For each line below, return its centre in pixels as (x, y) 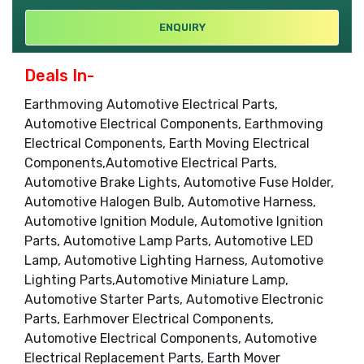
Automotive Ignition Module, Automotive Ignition (174, 222)
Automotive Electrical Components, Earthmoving (174, 124)
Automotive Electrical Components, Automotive (171, 339)
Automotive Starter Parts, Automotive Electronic (174, 300)
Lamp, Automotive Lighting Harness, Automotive (174, 261)
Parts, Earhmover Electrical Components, (149, 319)
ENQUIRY (182, 28)
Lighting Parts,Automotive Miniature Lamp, (156, 280)
